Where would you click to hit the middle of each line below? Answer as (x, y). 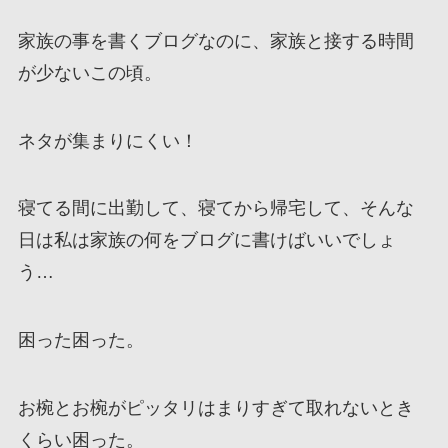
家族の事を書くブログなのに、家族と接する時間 (215, 40)
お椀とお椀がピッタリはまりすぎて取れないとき (215, 408)
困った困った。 (80, 340)
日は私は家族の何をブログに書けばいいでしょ (206, 240)
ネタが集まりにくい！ (107, 140)
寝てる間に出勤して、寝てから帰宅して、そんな (215, 208)
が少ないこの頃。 (89, 72)
